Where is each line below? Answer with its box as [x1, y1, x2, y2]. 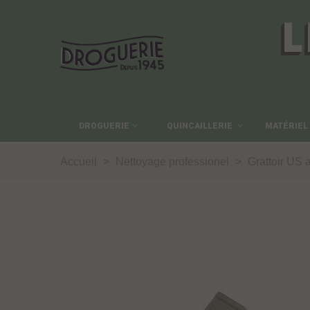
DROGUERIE [78, 121, 129, 131]
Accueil [60, 156, 97, 167]
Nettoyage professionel [116, 156, 229, 167]
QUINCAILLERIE [167, 121, 235, 131]
